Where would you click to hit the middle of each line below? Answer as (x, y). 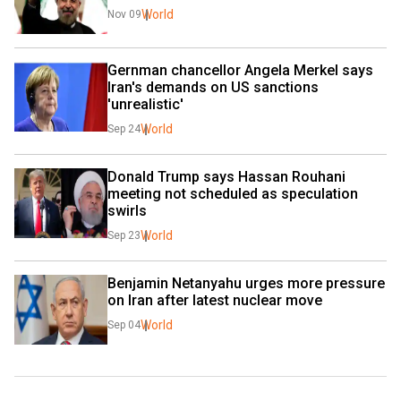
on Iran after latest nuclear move (215, 300)
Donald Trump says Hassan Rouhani (226, 176)
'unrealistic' (145, 104)
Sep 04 (124, 324)
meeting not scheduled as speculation (233, 193)
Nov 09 (124, 14)
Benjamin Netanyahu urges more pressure (246, 283)
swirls (127, 210)
